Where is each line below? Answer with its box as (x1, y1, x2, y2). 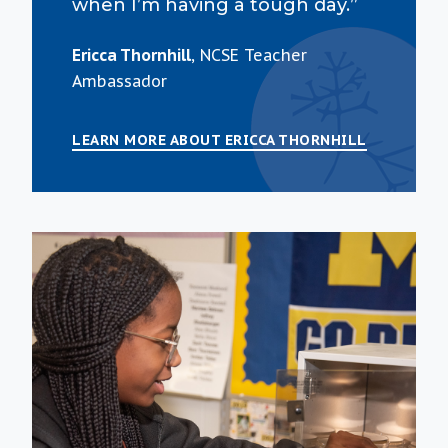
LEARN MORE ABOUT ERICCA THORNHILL (72, 131, 367, 150)
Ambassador (72, 71, 167, 92)
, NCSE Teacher (191, 45, 307, 66)
